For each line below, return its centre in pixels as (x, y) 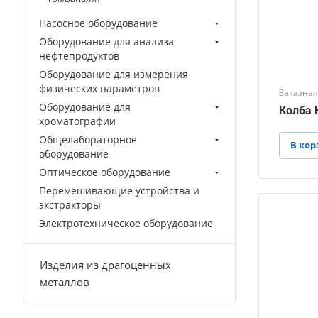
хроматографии (77, 121)
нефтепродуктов (79, 55)
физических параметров (99, 88)
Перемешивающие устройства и (119, 190)
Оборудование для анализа (106, 41)
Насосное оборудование (98, 23)
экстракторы (70, 204)
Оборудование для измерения (114, 74)
